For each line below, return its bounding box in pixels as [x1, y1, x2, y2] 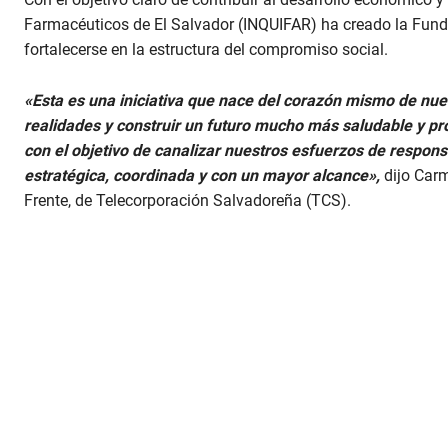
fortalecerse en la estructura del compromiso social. [24, 40, 388, 60]
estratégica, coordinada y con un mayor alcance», [24, 166, 380, 186]
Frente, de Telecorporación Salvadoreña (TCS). [24, 191, 351, 211]
